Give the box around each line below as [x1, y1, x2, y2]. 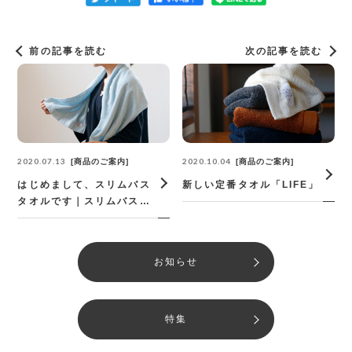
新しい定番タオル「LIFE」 [182, 179, 320, 191]
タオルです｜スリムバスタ [17, 196, 151, 207]
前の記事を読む [29, 45, 108, 57]
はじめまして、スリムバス [17, 179, 151, 191]
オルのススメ [17, 212, 84, 224]
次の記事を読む [244, 45, 323, 57]
